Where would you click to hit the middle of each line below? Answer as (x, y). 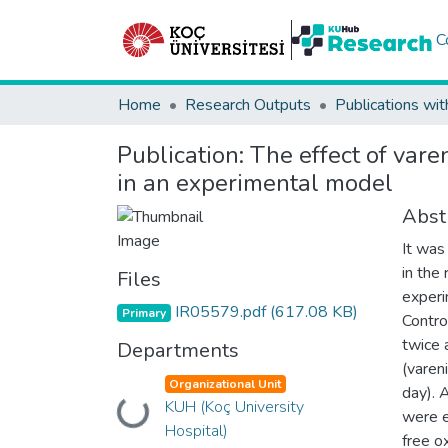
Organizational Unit (225, 384)
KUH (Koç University (234, 407)
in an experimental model (255, 183)
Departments (178, 350)
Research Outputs (248, 105)
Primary (143, 313)
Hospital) (196, 431)
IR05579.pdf (220, 312)
